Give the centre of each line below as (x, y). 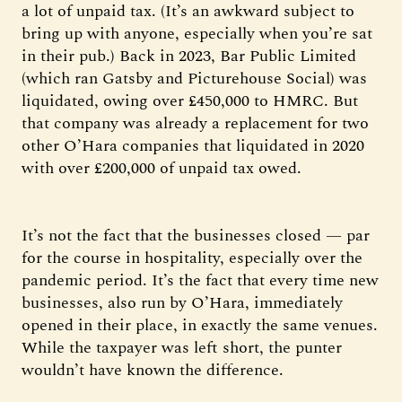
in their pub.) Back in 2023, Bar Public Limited (189, 56)
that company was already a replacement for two (195, 123)
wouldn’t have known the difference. (153, 370)
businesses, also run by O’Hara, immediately (182, 303)
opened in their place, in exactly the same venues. (200, 325)
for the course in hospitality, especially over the (192, 258)
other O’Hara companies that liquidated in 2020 (193, 146)
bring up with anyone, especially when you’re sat (197, 34)
